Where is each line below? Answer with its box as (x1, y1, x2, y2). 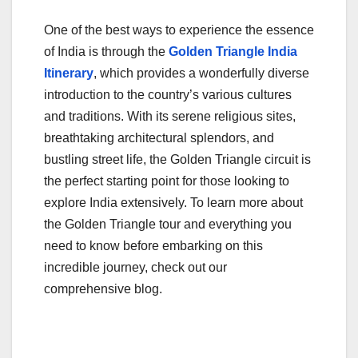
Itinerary (44, 66, 93, 80)
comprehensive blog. (44, 281, 162, 296)
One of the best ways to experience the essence (44, 22, 314, 37)
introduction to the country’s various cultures (44, 87, 292, 101)
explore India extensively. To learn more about (44, 195, 303, 209)
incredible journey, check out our (44, 260, 227, 274)
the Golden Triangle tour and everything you (44, 217, 292, 231)
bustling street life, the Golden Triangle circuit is (44, 152, 311, 166)
